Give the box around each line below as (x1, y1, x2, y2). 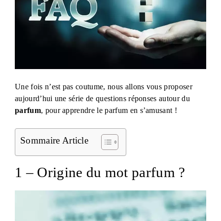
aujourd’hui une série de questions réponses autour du (15, 94, 190, 103)
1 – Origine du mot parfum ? (15, 164, 185, 180)
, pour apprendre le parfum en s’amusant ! (40, 106, 178, 114)
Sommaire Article (20, 135, 89, 146)
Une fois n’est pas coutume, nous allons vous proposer (15, 82, 192, 91)
